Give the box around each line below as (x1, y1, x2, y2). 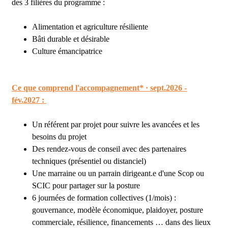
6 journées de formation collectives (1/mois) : (32, 193, 176, 202)
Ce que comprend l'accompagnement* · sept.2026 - (12, 83, 187, 92)
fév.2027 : (12, 96, 46, 104)
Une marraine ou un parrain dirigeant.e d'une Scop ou (32, 169, 204, 178)
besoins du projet (32, 132, 87, 141)
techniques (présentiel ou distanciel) (32, 157, 146, 165)
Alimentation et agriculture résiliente (32, 22, 150, 31)
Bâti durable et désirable (32, 35, 111, 43)
